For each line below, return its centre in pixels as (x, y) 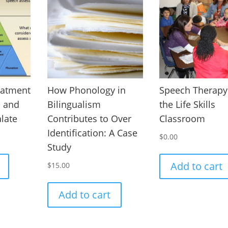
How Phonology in (86, 90)
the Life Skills (188, 105)
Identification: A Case (92, 133)
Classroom (182, 119)
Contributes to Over (89, 119)
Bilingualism (74, 105)
